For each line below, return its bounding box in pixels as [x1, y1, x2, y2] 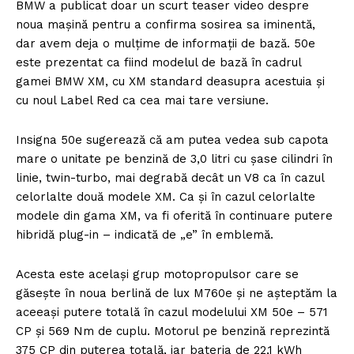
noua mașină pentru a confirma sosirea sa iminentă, [16, 17, 315, 32]
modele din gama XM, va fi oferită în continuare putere [16, 209, 333, 224]
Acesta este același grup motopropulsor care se [16, 267, 299, 282]
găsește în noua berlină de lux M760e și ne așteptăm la [16, 286, 337, 301]
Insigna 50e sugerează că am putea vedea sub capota [16, 133, 329, 148]
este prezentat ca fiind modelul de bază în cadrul [16, 55, 301, 70]
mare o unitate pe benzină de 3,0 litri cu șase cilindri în [16, 152, 333, 167]
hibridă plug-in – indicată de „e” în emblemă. [16, 228, 273, 243]
